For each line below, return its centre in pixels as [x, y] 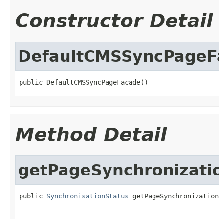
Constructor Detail [114, 21]
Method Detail [91, 134]
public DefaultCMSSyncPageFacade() [84, 82]
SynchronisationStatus [88, 196]
